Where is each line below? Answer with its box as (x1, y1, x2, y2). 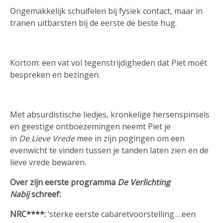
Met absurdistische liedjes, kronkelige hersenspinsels (10, 109, 210, 120)
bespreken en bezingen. (10, 69, 100, 80)
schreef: (29, 189, 61, 200)
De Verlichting (117, 177, 170, 188)
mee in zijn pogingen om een (75, 133, 185, 144)
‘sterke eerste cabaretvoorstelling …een (46, 209, 196, 220)
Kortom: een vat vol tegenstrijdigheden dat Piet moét (10, 57, 207, 68)
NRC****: (10, 209, 46, 220)
